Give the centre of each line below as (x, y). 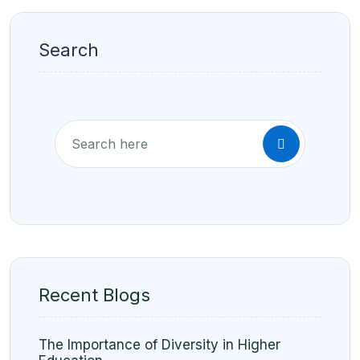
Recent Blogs (94, 295)
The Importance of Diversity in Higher (160, 345)
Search (69, 50)
